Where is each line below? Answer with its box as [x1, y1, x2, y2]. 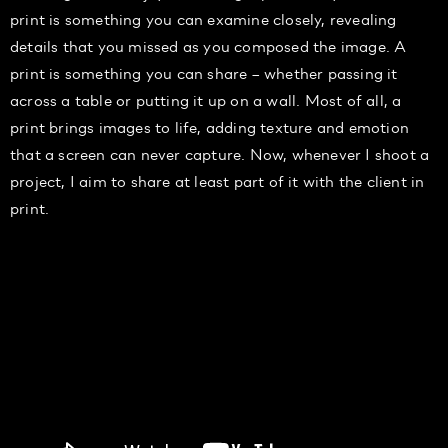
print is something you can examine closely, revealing [10, 6, 397, 30]
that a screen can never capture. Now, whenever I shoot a [10, 141, 430, 165]
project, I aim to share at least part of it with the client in [10, 168, 425, 192]
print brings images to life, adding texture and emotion [10, 114, 410, 138]
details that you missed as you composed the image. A [10, 33, 407, 57]
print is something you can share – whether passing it [10, 60, 398, 84]
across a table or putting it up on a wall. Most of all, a [10, 87, 402, 111]
